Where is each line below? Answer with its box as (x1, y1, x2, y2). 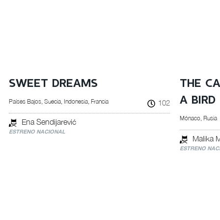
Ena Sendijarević (21, 117, 76, 126)
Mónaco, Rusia (180, 114, 218, 122)
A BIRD (180, 95, 216, 106)
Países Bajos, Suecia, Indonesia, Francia (8, 98, 109, 105)
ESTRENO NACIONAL (8, 128, 65, 135)
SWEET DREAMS (8, 78, 98, 89)
